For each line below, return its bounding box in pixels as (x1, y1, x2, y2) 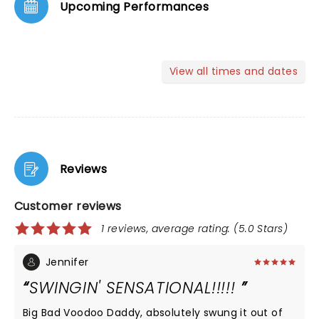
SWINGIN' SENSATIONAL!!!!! (28, 276, 241, 299)
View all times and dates (169, 64, 298, 78)
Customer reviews (14, 198, 122, 214)
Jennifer (46, 255, 89, 269)
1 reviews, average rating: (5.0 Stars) (101, 221, 288, 236)
